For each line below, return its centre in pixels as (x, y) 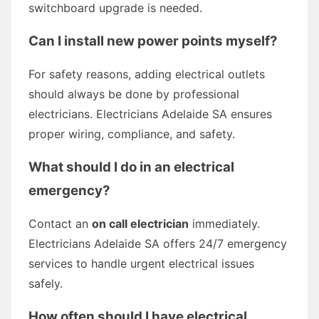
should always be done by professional (134, 94)
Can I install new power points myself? (153, 41)
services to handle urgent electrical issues (141, 263)
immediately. (224, 223)
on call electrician (140, 223)
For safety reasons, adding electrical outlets (147, 74)
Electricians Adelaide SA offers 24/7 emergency (158, 243)
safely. (46, 283)
